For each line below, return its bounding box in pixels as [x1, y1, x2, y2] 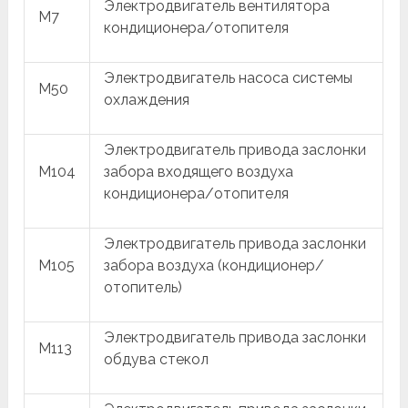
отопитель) [104, 278, 183, 296]
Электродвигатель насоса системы [104, 68, 353, 87]
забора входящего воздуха [104, 162, 294, 180]
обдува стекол [104, 350, 209, 368]
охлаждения [104, 90, 190, 108]
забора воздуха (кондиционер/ [104, 256, 325, 274]
